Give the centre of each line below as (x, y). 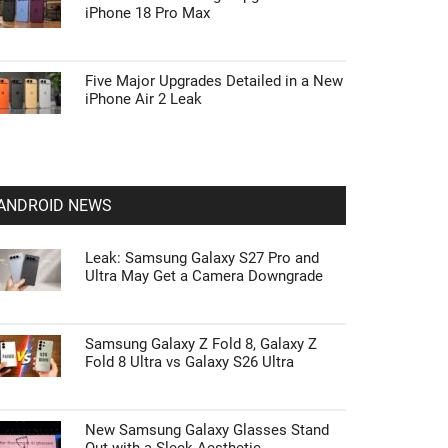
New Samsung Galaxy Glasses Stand (207, 430)
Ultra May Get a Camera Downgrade (204, 276)
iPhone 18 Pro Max (147, 13)
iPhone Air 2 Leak (143, 99)
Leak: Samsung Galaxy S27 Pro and (202, 258)
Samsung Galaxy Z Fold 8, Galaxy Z (201, 344)
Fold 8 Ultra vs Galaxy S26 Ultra (189, 362)
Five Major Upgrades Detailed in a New (214, 81)
